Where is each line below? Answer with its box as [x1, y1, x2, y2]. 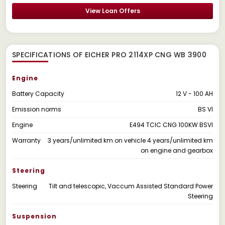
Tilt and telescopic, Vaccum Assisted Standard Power [49, 181, 213, 190]
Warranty [12, 136, 41, 145]
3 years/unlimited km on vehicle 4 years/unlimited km [48, 136, 213, 145]
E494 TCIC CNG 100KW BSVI [130, 120, 213, 129]
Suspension [12, 211, 57, 220]
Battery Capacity [12, 89, 64, 98]
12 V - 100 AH [176, 89, 213, 98]
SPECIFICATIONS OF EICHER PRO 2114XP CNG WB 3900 [12, 49, 206, 60]
